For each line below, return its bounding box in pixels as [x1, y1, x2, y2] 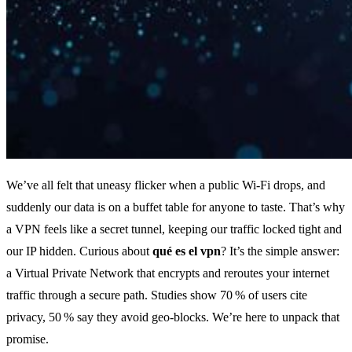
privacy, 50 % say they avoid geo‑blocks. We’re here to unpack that [6, 310, 339, 324]
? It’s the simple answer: [221, 244, 339, 258]
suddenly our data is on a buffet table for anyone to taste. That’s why [6, 200, 345, 214]
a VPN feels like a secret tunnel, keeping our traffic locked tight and [6, 222, 342, 236]
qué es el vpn [152, 244, 221, 258]
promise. [6, 332, 49, 346]
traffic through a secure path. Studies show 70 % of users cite [6, 288, 307, 302]
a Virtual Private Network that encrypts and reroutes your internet [6, 266, 329, 280]
